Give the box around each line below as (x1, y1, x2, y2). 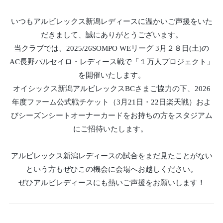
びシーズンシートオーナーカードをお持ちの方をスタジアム (10, 111, 213, 120)
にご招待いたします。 (73, 125, 148, 133)
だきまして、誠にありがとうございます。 (40, 31, 183, 39)
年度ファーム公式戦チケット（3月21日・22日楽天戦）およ (12, 98, 211, 107)
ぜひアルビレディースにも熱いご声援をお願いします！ (18, 179, 205, 187)
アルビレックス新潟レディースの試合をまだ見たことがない (10, 152, 213, 160)
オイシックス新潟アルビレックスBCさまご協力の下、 (12, 85, 195, 93)
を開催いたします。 (78, 71, 145, 80)
